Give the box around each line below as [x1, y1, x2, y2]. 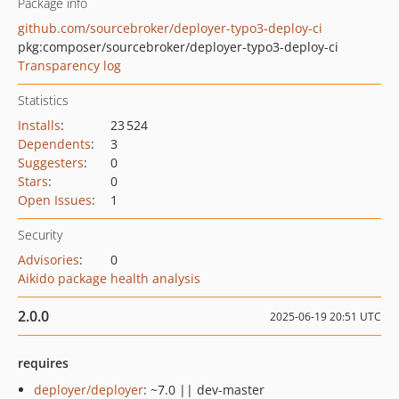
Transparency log [18, 57, 121, 74]
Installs [18, 117, 61, 134]
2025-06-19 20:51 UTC [270, 309, 381, 324]
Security [18, 226, 62, 243]
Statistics [18, 92, 69, 109]
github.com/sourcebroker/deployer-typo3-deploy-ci [18, 20, 322, 37]
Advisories [18, 251, 79, 268]
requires [18, 354, 69, 371]
